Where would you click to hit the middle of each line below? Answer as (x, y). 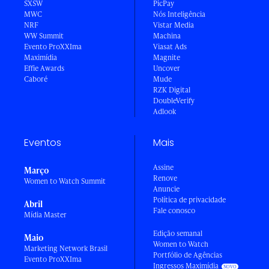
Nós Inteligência (179, 14)
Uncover (167, 68)
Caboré (36, 79)
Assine (163, 167)
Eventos (43, 142)
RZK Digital (172, 89)
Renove (165, 178)
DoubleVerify (174, 100)
